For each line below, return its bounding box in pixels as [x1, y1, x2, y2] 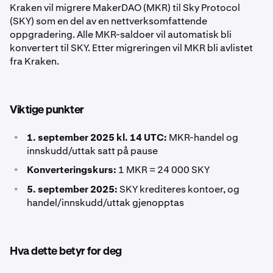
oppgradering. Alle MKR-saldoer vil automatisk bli [10, 28, 232, 41]
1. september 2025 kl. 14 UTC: [27, 131, 169, 144]
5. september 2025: [27, 183, 119, 196]
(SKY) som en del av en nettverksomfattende [10, 15, 207, 27]
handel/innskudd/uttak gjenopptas [27, 196, 184, 209]
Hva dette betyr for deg [10, 246, 122, 257]
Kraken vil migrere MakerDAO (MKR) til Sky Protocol [10, 1, 240, 14]
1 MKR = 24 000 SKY [116, 163, 210, 176]
